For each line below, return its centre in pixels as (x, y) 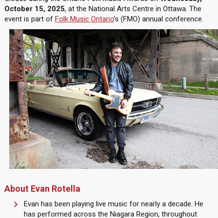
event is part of (29, 19)
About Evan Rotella (42, 188)
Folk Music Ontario (84, 19)
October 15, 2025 (34, 9)
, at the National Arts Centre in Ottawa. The (133, 9)
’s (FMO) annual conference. (158, 19)
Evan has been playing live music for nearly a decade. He (113, 204)
